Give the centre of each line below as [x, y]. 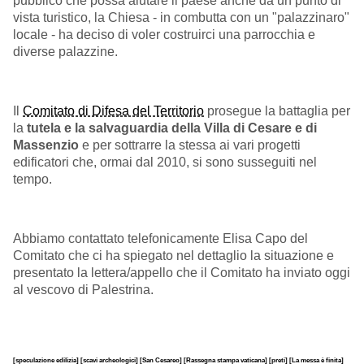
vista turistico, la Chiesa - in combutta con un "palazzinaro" [181, 17]
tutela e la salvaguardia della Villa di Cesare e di [172, 128]
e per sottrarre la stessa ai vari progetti [191, 145]
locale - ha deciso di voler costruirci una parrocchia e [164, 34]
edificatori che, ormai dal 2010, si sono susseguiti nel [165, 162]
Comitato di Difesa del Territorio [113, 111]
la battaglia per [306, 111]
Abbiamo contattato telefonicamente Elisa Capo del [160, 239]
